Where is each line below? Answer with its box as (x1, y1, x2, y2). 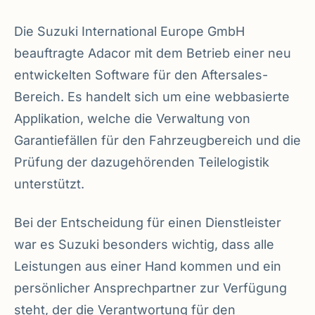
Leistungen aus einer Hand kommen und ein (14, 258, 281, 274)
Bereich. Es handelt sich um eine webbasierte (14, 89, 290, 104)
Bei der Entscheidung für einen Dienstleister (14, 214, 281, 230)
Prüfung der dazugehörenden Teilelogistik (14, 154, 269, 169)
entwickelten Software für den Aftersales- (14, 67, 268, 82)
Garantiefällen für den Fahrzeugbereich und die (14, 132, 301, 148)
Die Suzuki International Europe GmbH (14, 23, 245, 39)
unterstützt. (14, 176, 84, 191)
